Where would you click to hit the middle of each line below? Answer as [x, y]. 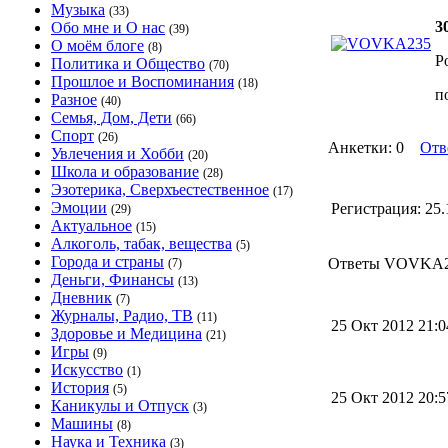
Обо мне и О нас [108, 27]
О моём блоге [97, 45]
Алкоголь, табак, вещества [141, 243]
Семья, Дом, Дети [111, 117]
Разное [74, 99]
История [80, 387]
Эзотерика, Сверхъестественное [160, 189]
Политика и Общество [128, 63]
